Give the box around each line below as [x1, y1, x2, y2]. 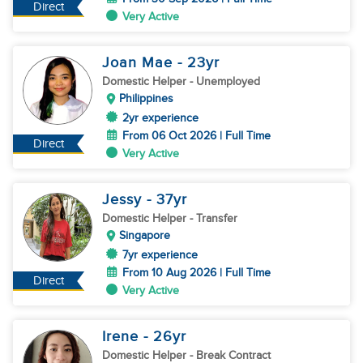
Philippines [119, 92, 173, 105]
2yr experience [122, 111, 199, 125]
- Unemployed [190, 75, 260, 88]
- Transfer [190, 211, 237, 225]
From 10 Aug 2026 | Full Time [122, 266, 271, 280]
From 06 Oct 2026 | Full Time [122, 129, 271, 143]
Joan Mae [102, 54, 177, 71]
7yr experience [122, 248, 198, 262]
